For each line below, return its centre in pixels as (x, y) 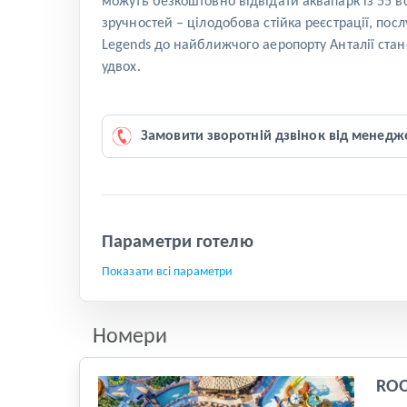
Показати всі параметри (168, 273)
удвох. (121, 68)
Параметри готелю (178, 243)
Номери (130, 338)
